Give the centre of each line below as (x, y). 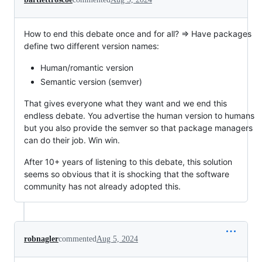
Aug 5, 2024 (117, 239)
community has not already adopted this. (102, 186)
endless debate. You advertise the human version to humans (139, 116)
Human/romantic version (87, 67)
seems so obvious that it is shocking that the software (127, 174)
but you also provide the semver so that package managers (138, 128)
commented (77, 239)
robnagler (41, 239)
